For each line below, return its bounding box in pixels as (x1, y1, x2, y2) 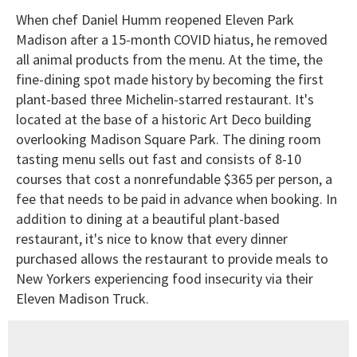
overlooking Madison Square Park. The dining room (16, 130, 321, 149)
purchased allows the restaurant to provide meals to (16, 249, 328, 269)
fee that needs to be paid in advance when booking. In (16, 190, 337, 209)
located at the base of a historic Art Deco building (16, 110, 312, 129)
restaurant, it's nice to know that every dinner (16, 229, 288, 249)
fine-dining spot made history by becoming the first (16, 70, 324, 89)
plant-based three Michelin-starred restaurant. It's (16, 90, 314, 109)
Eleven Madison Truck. (16, 289, 152, 308)
